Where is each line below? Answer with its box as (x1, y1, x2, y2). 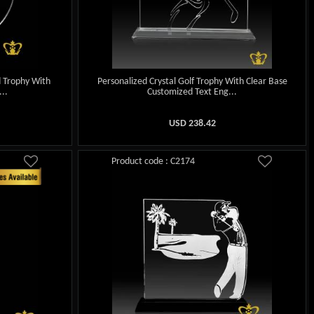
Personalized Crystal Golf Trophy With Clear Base (97, 76, 287, 88)
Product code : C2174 (111, 156, 196, 168)
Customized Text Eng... (147, 87, 238, 98)
